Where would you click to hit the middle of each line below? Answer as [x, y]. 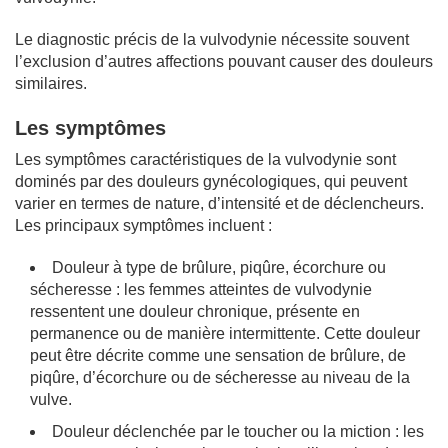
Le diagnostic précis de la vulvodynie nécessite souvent [212, 39]
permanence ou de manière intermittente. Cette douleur [225, 333]
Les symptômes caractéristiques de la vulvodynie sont [205, 159]
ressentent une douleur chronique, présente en [195, 311]
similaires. [51, 83]
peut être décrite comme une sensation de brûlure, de [218, 355]
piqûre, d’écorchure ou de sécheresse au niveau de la [220, 377]
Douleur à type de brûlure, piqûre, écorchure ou [219, 267]
